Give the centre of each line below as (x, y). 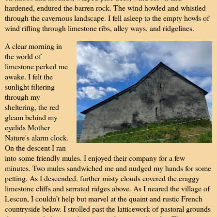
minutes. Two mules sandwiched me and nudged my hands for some (108, 168)
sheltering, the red (32, 107)
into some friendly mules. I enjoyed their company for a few (95, 158)
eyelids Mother (27, 127)
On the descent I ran (35, 148)
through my (23, 97)
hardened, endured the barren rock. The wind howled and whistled (105, 8)
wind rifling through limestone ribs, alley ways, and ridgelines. (100, 28)
